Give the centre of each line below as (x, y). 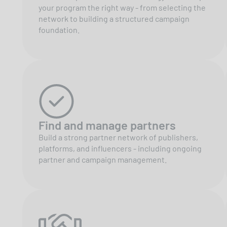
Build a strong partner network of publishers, (118, 137)
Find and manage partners (107, 125)
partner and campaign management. (103, 159)
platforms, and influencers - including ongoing (120, 148)
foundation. (59, 29)
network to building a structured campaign (114, 18)
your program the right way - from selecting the (122, 7)
